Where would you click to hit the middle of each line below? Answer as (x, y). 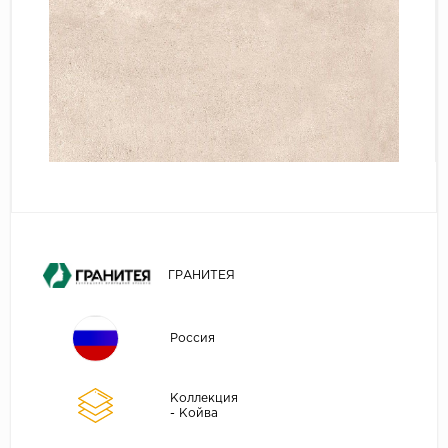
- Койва (193, 413)
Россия (192, 339)
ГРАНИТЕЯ (201, 275)
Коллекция (203, 398)
